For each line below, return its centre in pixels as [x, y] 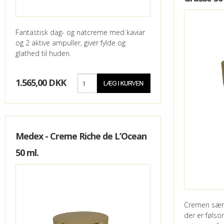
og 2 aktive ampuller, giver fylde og [70, 43]
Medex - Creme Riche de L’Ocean [81, 136]
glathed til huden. [43, 53]
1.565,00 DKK [41, 83]
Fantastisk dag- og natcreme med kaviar [80, 32]
